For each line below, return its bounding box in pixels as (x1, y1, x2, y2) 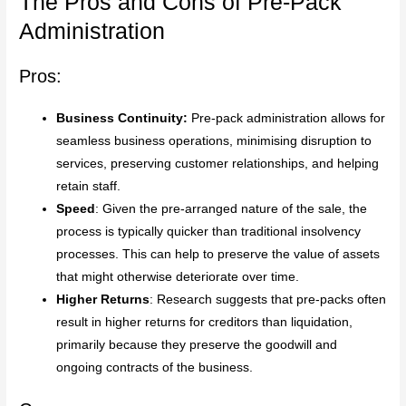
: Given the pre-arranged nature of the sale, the (95, 201, 368, 216)
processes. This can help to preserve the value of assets (56, 246, 381, 261)
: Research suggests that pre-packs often (150, 292, 387, 306)
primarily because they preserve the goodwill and (56, 337, 338, 352)
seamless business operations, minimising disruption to (56, 133, 372, 148)
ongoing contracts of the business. (56, 360, 254, 374)
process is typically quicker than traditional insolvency (56, 224, 362, 238)
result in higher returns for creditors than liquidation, (56, 314, 353, 329)
